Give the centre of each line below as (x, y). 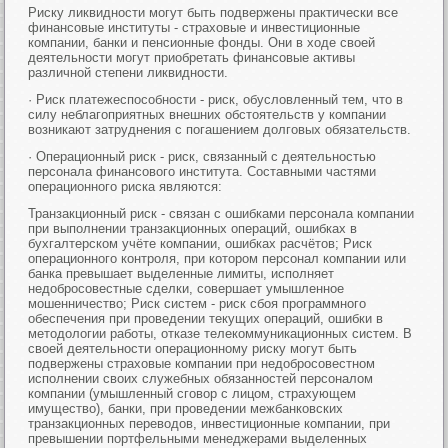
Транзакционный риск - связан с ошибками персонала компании (221, 213)
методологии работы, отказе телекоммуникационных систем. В (220, 333)
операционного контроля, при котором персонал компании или (217, 258)
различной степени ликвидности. (128, 72)
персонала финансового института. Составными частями (202, 171)
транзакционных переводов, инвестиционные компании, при (209, 423)
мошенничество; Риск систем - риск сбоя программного (197, 303)
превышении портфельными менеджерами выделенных (198, 438)
